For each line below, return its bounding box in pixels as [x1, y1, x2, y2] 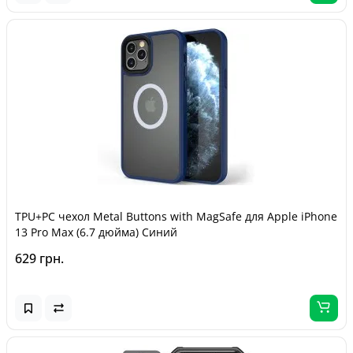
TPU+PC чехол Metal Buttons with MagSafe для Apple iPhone [15, 209, 337, 224]
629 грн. [15, 250, 64, 267]
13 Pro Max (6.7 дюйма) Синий [15, 225, 177, 240]
